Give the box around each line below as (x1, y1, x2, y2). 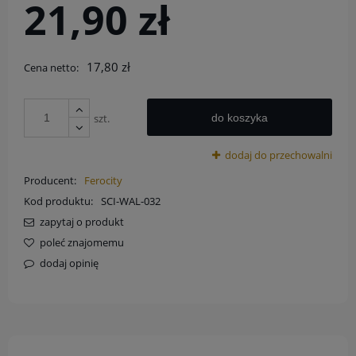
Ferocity (83, 172, 122, 188)
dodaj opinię (39, 255, 99, 270)
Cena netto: (24, 60, 79, 75)
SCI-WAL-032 (100, 193, 161, 208)
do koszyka (211, 110, 269, 124)
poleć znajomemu (39, 234, 124, 250)
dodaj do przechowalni (225, 147, 332, 162)
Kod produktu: (24, 193, 93, 208)
